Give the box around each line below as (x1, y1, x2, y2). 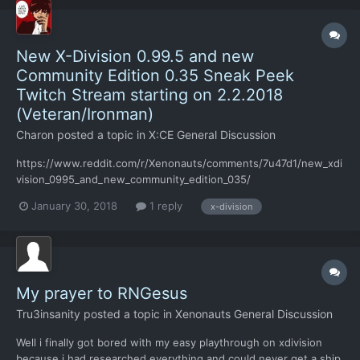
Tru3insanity (16, 307, 80, 321)
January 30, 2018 (31, 199, 117, 213)
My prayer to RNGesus (16, 284, 187, 304)
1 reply (146, 199, 182, 213)
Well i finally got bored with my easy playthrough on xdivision (16, 336, 322, 350)
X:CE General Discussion (149, 127, 276, 141)
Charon (16, 127, 54, 141)
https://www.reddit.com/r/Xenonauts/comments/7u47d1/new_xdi (16, 156, 342, 170)
